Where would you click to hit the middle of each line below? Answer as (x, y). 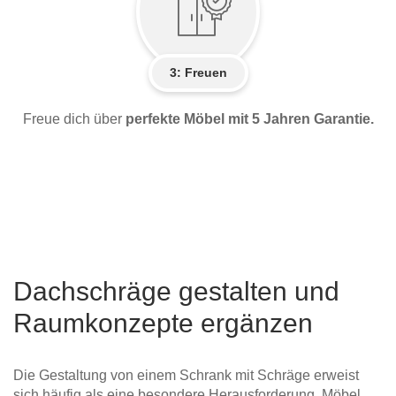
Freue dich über (74, 118)
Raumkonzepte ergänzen (163, 323)
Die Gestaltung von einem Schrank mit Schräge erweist (186, 375)
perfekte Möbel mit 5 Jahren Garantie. (249, 118)
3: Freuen (198, 72)
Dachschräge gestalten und (176, 291)
